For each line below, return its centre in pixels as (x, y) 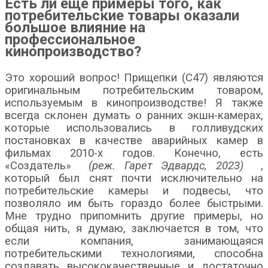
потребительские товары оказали (122, 15)
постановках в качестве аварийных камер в (134, 140)
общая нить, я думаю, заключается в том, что (134, 228)
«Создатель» (47, 165)
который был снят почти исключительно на (134, 178)
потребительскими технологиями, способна (134, 253)
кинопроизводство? (73, 51)
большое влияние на (75, 27)
